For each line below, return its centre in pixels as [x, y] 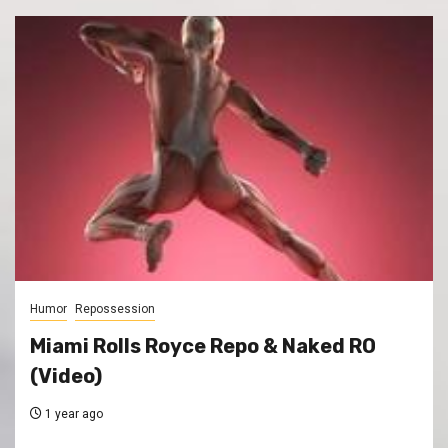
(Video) [66, 376]
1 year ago [72, 414]
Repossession [115, 309]
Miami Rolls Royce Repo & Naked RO [203, 346]
